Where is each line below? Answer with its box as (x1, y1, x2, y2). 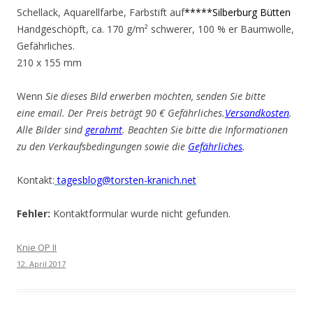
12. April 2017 (17, 259, 66, 269)
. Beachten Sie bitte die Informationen (122, 123, 288, 136)
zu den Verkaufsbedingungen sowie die (17, 140, 188, 153)
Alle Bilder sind (17, 123, 85, 136)
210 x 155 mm (17, 56, 82, 69)
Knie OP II (17, 241, 57, 254)
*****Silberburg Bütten (184, 6, 291, 19)
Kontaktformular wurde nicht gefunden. (50, 207, 231, 220)
